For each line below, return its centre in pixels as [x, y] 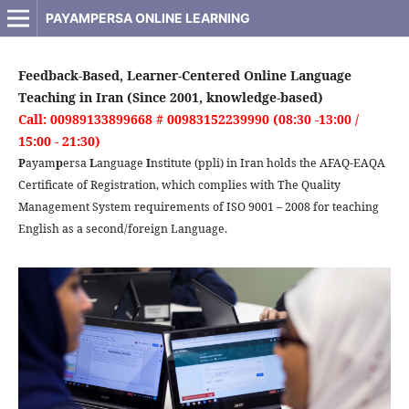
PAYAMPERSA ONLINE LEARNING [147, 18]
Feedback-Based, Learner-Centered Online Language [184, 75]
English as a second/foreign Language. [122, 228]
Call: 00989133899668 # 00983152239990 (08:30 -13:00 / [188, 119]
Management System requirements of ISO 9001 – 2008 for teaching [198, 206]
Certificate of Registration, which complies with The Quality [179, 184]
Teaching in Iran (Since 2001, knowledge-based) [170, 97]
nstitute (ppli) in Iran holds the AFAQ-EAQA [267, 163]
